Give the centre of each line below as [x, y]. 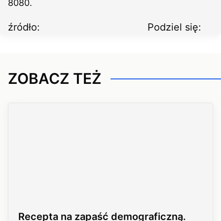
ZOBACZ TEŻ [55, 78]
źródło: [24, 27]
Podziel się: [174, 27]
